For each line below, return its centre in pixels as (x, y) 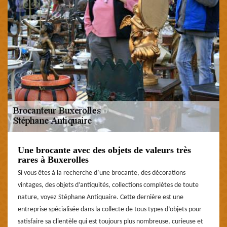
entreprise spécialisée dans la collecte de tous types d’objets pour (110, 209)
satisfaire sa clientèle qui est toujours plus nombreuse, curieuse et (110, 221)
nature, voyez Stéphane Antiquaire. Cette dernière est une (101, 197)
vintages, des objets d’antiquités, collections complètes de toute (108, 185)
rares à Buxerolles (53, 159)
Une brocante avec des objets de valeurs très (104, 150)
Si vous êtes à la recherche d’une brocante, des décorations (102, 173)
